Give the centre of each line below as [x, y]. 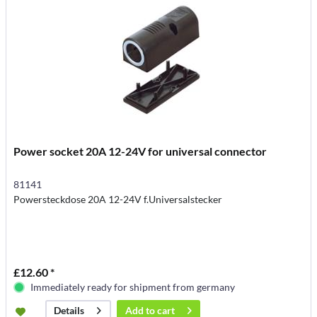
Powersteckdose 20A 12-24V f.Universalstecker [118, 200]
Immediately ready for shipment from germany [133, 287]
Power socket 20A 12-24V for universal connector [140, 151]
